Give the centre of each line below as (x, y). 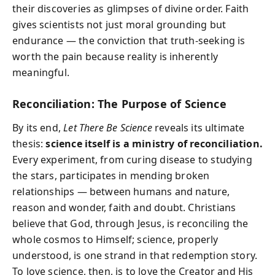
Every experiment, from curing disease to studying (132, 159)
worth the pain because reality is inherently (115, 56)
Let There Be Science (108, 127)
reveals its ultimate (198, 127)
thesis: (29, 143)
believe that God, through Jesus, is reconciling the (130, 223)
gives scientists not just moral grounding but (119, 25)
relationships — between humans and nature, (121, 191)
